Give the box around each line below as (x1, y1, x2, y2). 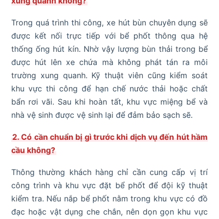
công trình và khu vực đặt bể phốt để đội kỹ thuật (11, 180, 208, 190)
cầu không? (11, 145, 55, 155)
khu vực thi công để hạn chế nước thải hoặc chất (11, 83, 208, 93)
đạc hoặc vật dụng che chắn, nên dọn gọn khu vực (11, 206, 208, 217)
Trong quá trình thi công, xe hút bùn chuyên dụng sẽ (11, 17, 208, 27)
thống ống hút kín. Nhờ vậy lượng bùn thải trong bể (11, 44, 208, 54)
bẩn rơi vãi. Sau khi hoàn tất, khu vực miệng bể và (11, 96, 208, 107)
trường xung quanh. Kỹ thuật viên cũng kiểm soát (11, 70, 208, 80)
